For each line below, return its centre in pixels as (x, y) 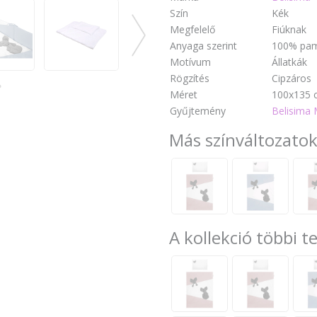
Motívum (190, 62)
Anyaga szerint (203, 46)
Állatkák (289, 62)
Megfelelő (192, 30)
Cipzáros (292, 79)
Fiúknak (289, 30)
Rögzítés (190, 79)
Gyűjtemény (198, 111)
